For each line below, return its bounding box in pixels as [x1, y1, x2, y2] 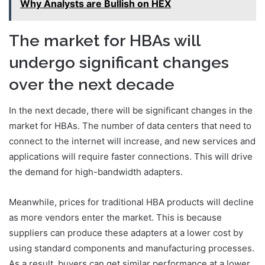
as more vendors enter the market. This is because [9, 212, 222, 224]
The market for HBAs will [9, 31, 200, 50]
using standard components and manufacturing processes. [9, 243, 254, 254]
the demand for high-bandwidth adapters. [9, 166, 183, 178]
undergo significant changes [9, 53, 229, 72]
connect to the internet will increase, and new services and [9, 135, 256, 147]
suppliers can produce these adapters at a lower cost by [9, 227, 243, 239]
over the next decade [9, 75, 174, 93]
